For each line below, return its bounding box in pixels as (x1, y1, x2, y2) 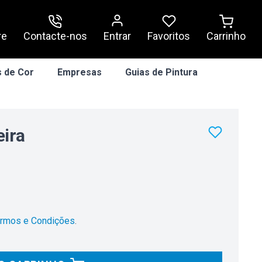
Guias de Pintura (125, 67, 198, 78)
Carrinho (206, 29, 246, 42)
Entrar (104, 29, 131, 42)
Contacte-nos (23, 29, 87, 42)
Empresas (57, 67, 102, 78)
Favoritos (147, 30, 190, 42)
